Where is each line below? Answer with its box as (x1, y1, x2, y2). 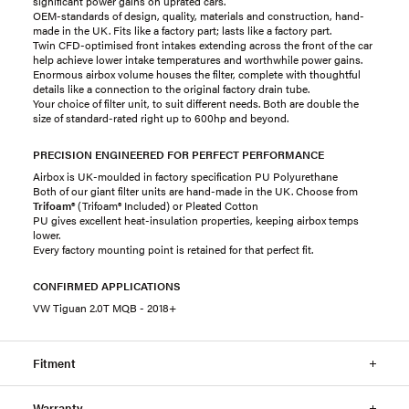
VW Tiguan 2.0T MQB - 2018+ (33, 299, 176, 316)
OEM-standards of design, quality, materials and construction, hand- (33, 7, 364, 24)
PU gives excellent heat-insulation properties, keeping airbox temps (33, 212, 359, 228)
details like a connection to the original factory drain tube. (33, 80, 309, 97)
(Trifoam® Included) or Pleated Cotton (75, 197, 258, 214)
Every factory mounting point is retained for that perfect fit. (33, 241, 313, 257)
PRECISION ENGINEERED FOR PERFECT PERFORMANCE (33, 146, 324, 163)
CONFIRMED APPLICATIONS (33, 278, 181, 294)
